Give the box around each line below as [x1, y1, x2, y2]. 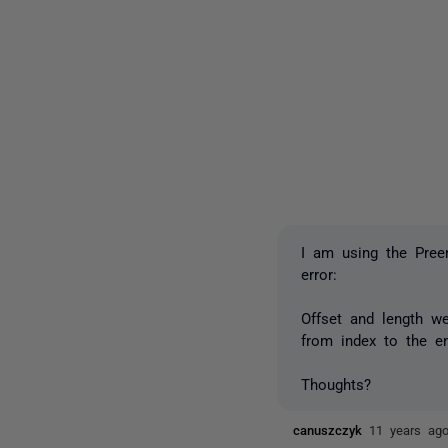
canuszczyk [293, 423, 370, 436]
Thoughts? [301, 376, 372, 391]
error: [301, 266, 338, 281]
